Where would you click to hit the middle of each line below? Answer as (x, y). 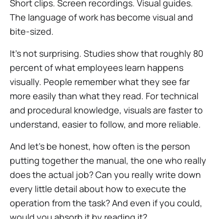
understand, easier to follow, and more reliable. (105, 124)
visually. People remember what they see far (100, 82)
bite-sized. (32, 31)
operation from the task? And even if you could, (106, 203)
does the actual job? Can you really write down (105, 175)
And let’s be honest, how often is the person (100, 146)
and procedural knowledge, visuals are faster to (106, 110)
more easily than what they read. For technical (104, 96)
